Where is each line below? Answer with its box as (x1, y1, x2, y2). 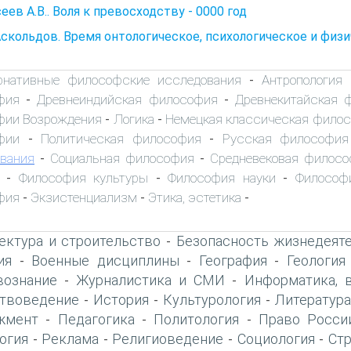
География (198, 251, 267, 269)
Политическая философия (41, 130, 201, 147)
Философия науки (168, 169, 276, 186)
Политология (154, 310, 240, 327)
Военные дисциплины (31, 251, 179, 269)
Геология (286, 251, 346, 269)
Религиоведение (112, 330, 224, 347)
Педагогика (57, 310, 135, 327)
